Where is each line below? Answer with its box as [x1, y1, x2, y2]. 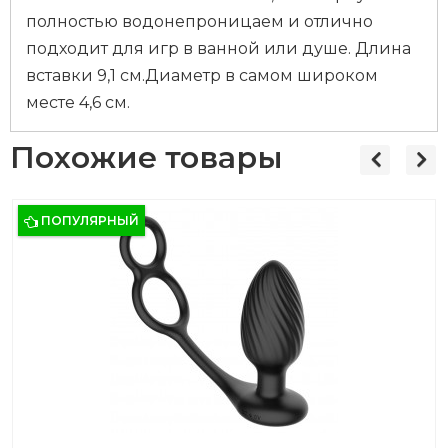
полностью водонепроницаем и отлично [26, 12, 373, 31]
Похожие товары [10, 139, 283, 176]
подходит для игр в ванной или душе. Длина [26, 39, 411, 58]
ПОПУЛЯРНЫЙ [41, 213, 139, 228]
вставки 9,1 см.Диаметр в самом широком [26, 66, 378, 85]
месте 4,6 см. [26, 93, 130, 112]
